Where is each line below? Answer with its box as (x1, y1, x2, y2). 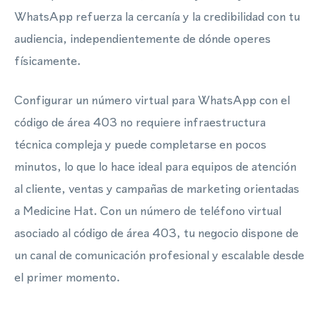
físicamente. (14, 52, 81, 69)
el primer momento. (14, 269, 120, 286)
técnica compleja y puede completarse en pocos (14, 136, 266, 153)
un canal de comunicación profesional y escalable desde (14, 246, 304, 264)
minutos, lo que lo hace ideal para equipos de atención (14, 158, 296, 175)
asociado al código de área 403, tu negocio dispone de (14, 224, 299, 241)
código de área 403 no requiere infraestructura (14, 114, 266, 131)
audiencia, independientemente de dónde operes (14, 30, 271, 47)
